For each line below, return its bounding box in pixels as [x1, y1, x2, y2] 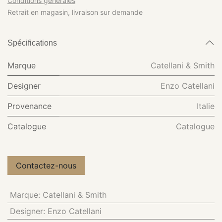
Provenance [7, 101, 52, 111]
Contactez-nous [16, 161, 76, 170]
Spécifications [7, 38, 57, 47]
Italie [197, 101, 215, 111]
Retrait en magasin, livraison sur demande [7, 8, 143, 16]
